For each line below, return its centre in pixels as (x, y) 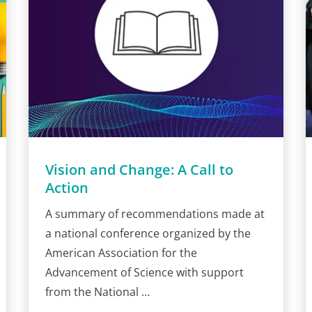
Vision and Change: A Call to (139, 169)
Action (67, 187)
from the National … (97, 291)
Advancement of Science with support (144, 272)
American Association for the (121, 252)
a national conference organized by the (148, 233)
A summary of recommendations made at (155, 213)
